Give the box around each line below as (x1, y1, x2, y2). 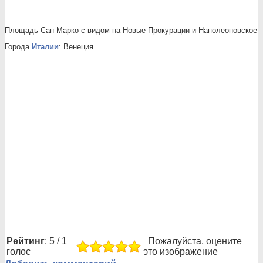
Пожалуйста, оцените (143, 236, 242, 246)
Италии (32, 42, 59, 51)
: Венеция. (59, 42, 96, 51)
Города (5, 42, 32, 51)
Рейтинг (6, 236, 45, 246)
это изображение (143, 247, 218, 257)
